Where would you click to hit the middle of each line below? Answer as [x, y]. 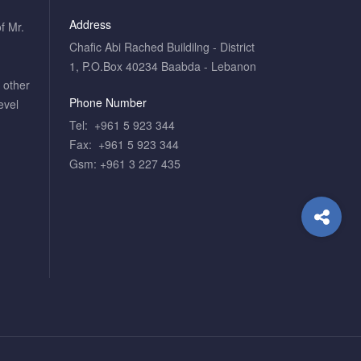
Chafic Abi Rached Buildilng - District [162, 47]
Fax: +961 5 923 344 [124, 144]
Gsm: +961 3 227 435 [125, 164]
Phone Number [108, 102]
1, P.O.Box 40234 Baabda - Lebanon [163, 66]
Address [90, 24]
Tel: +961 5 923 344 [122, 125]
